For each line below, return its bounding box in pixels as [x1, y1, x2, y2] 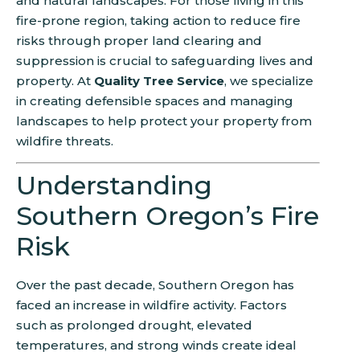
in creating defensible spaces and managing [16, 93, 293, 108]
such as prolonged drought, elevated [16, 317, 252, 333]
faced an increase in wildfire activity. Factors [16, 297, 287, 313]
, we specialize [224, 73, 313, 88]
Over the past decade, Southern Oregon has [16, 277, 294, 293]
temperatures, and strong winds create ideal [16, 337, 297, 354]
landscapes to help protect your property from [16, 113, 312, 129]
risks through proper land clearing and [16, 33, 262, 48]
